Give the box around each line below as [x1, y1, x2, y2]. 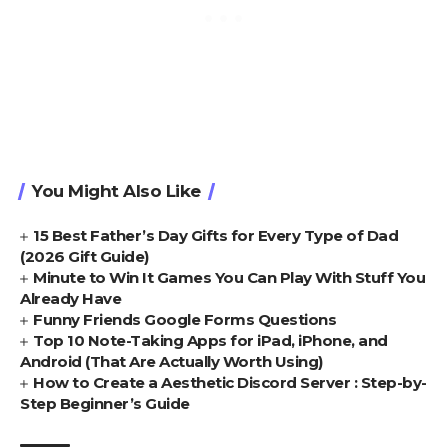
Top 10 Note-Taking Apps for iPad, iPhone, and [33, 330, 388, 350]
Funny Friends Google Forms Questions [33, 309, 337, 329]
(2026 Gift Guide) [20, 246, 149, 266]
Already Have [20, 288, 121, 308]
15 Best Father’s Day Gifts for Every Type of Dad [33, 225, 399, 245]
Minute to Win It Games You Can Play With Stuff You [33, 267, 426, 287]
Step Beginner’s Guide [20, 393, 190, 413]
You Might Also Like [32, 180, 201, 201]
